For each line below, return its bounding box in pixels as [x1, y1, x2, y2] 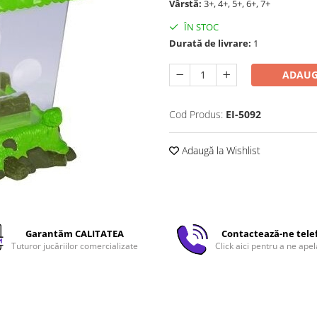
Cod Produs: [169, 108, 223, 121]
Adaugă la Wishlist [179, 144, 260, 157]
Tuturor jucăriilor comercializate [11, 240, 138, 252]
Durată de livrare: [169, 37, 251, 50]
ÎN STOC [182, 21, 219, 33]
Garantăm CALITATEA [25, 227, 124, 240]
